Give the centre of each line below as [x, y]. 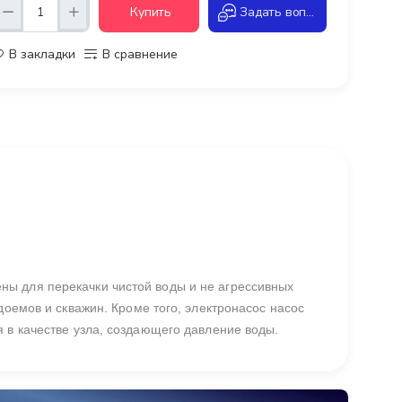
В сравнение [140, 55]
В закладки [43, 55]
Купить [151, 13]
